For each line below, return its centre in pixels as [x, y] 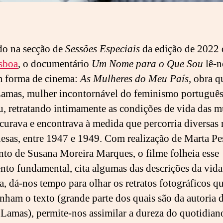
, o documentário [55, 64]
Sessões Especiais [103, 49]
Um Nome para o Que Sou [147, 64]
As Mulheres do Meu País [134, 79]
